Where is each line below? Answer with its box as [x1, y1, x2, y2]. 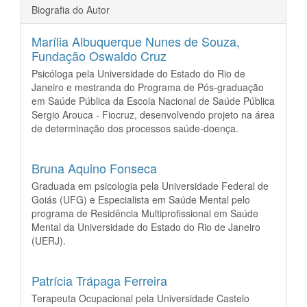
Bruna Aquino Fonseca [32, 159, 157, 177]
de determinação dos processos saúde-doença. [32, 121, 241, 136]
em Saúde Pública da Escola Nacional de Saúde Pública [32, 94, 275, 108]
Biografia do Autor [32, 3, 110, 17]
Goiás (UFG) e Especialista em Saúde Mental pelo [32, 193, 250, 207]
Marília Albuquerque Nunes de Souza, [32, 32, 240, 51]
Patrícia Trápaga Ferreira [32, 271, 167, 290]
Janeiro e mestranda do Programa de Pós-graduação [32, 80, 264, 95]
